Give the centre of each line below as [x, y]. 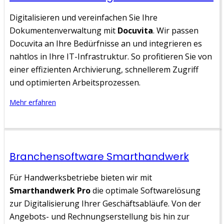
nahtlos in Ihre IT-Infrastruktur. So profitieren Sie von [111, 56]
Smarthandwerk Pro [50, 190]
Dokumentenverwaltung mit [63, 30]
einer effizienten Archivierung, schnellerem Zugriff [104, 69]
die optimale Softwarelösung [145, 190]
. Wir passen [176, 30]
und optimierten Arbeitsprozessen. [75, 82]
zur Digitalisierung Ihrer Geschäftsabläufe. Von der [105, 203]
